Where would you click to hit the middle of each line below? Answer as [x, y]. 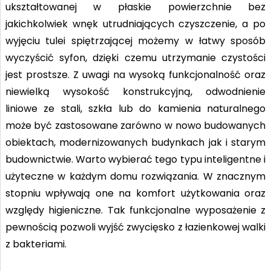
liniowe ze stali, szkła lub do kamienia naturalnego [135, 109]
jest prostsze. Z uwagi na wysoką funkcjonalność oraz [135, 75]
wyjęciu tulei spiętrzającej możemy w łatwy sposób [135, 41]
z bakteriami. [36, 244]
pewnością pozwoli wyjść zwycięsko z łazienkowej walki [135, 227]
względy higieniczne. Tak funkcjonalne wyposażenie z [135, 211]
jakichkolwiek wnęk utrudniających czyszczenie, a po [135, 24]
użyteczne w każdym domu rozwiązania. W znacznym [135, 177]
